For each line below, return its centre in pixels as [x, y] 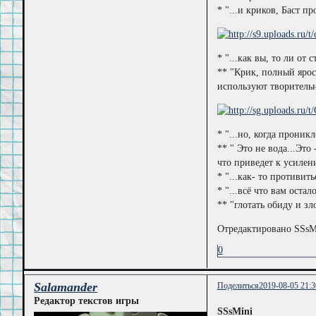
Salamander [66, 287]
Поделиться [238, 285]
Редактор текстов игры [87, 301]
